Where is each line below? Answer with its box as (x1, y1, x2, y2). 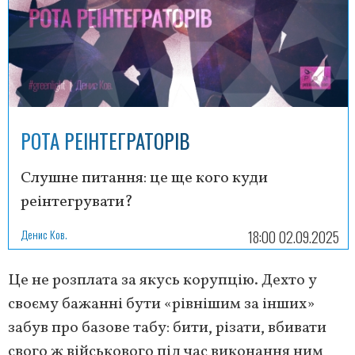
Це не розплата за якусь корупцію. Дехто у (8, 269, 317, 292)
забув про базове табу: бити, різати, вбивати (8, 316, 326, 339)
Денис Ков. (21, 225, 67, 242)
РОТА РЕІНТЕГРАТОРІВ (21, 125, 190, 155)
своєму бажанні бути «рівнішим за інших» (8, 292, 315, 315)
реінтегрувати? (21, 190, 133, 213)
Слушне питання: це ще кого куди (21, 166, 268, 189)
